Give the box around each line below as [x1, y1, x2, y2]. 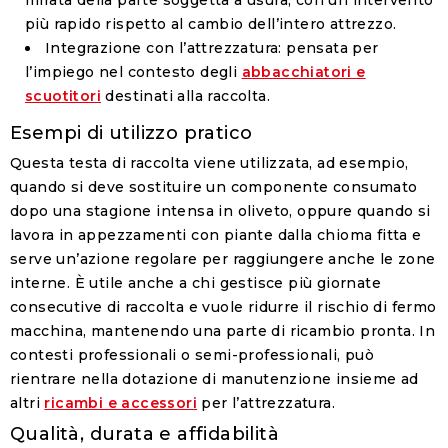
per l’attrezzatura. [197, 394, 336, 413]
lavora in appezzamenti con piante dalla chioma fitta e [10, 226, 422, 245]
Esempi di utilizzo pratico [10, 122, 253, 145]
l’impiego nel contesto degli [25, 63, 242, 82]
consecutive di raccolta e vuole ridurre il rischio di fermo [10, 298, 437, 317]
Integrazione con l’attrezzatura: [45, 39, 282, 58]
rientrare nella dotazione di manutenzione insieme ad [10, 370, 419, 389]
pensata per [281, 39, 379, 58]
